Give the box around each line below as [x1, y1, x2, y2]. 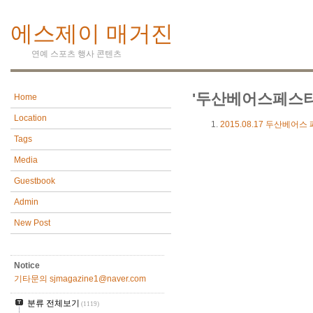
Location [14, 113, 47, 124]
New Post [14, 218, 50, 228]
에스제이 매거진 [10, 21, 173, 47]
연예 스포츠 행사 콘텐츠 [31, 49, 122, 59]
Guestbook [14, 176, 55, 187]
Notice [14, 261, 40, 271]
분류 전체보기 [27, 298, 80, 309]
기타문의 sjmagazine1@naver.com [14, 274, 146, 284]
